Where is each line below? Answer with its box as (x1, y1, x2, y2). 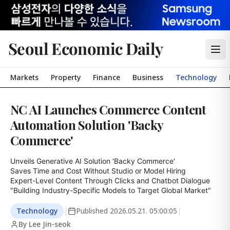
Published (76, 206, 110, 216)
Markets (10, 72, 39, 82)
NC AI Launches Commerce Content (10, 101, 206, 118)
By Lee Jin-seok (18, 219, 71, 229)
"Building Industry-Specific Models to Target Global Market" (10, 186, 211, 195)
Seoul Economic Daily (8, 37, 163, 59)
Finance (93, 72, 120, 82)
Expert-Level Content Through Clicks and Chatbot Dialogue (10, 176, 210, 185)
